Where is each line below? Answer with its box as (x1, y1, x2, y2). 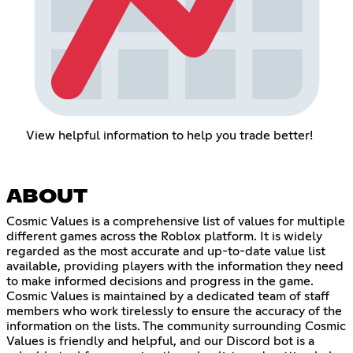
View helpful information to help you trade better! (25, 129, 313, 143)
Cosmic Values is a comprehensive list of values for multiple (6, 215, 345, 229)
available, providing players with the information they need (6, 260, 344, 273)
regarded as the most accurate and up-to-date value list (6, 245, 325, 258)
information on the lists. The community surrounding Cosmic (6, 320, 346, 333)
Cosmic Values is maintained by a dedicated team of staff (6, 290, 329, 303)
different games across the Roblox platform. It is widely (6, 230, 322, 243)
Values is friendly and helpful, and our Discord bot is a (6, 335, 314, 348)
